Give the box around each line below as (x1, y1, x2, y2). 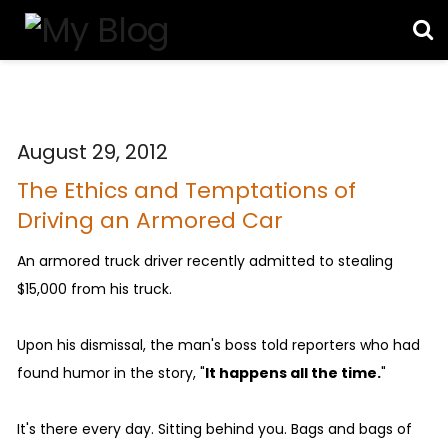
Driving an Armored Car (17, 205, 283, 236)
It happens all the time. (205, 362, 381, 383)
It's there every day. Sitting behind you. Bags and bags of (17, 418, 412, 439)
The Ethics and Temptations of (17, 175, 356, 206)
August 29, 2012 (17, 138, 168, 166)
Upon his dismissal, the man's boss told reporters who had (17, 334, 420, 355)
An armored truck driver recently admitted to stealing (17, 250, 393, 271)
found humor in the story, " (17, 362, 205, 383)
